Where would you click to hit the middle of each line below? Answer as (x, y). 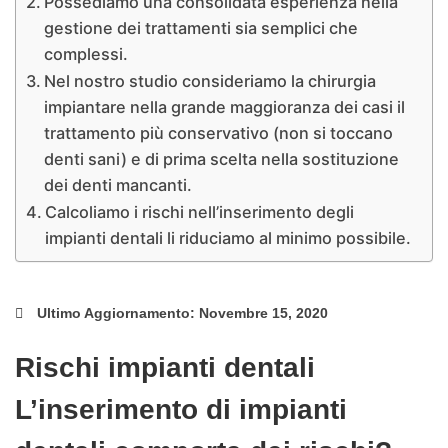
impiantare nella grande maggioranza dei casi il (225, 107)
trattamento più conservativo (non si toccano (219, 133)
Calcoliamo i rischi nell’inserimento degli (200, 212)
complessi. (86, 54)
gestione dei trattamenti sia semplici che (201, 28)
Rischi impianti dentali (165, 368)
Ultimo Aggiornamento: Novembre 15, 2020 (182, 313)
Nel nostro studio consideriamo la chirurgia (210, 81)
